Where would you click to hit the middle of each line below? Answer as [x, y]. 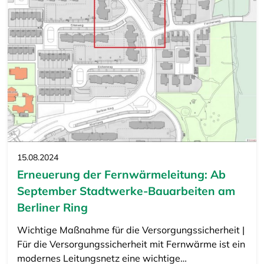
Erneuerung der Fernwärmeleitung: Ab [121, 175]
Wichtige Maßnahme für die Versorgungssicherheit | [131, 230]
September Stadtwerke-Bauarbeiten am [126, 191]
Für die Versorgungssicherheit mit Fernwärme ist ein [131, 244]
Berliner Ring [52, 208]
